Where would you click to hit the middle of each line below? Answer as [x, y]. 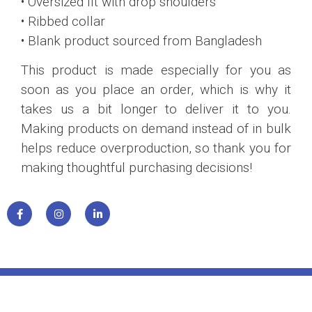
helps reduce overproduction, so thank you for [156, 148]
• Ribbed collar [63, 21]
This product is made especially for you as [156, 70]
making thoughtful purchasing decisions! [136, 168]
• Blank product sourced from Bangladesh [141, 40]
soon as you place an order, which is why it [156, 90]
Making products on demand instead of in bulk [156, 129]
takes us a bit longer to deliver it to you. [156, 109]
